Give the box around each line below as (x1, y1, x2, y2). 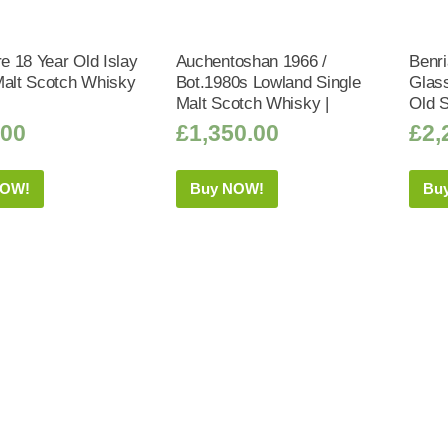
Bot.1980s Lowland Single (175, 72, 361, 91)
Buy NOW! (189, 180, 264, 198)
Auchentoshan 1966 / (175, 51, 327, 70)
